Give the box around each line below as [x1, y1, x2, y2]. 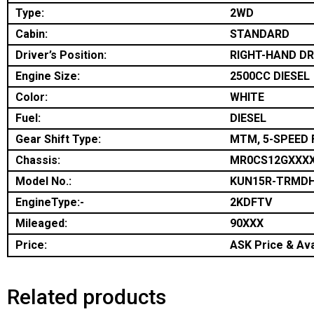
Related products [7, 285, 166, 310]
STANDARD [230, 27, 289, 41]
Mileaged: [15, 217, 67, 231]
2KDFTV [230, 196, 272, 210]
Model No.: [15, 175, 71, 189]
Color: [15, 90, 48, 104]
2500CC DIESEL [230, 69, 310, 83]
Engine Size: [15, 69, 80, 83]
